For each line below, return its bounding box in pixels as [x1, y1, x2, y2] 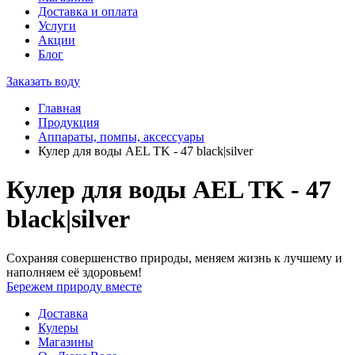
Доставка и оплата [38, 5, 138, 18]
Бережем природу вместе [6, 279, 142, 293]
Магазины [38, 334, 94, 349]
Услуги [38, 19, 76, 32]
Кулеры [38, 320, 78, 334]
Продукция [38, 116, 99, 129]
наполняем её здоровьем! [6, 265, 142, 279]
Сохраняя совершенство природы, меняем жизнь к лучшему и [6, 250, 342, 265]
